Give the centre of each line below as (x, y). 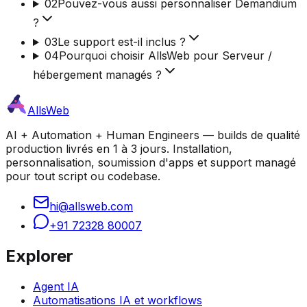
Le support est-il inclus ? (121, 42)
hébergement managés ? (97, 75)
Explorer (39, 256)
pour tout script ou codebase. (83, 176)
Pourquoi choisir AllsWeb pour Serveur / (165, 56)
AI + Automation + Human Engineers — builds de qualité (153, 135)
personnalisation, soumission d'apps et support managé (151, 163)
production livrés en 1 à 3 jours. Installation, (119, 149)
